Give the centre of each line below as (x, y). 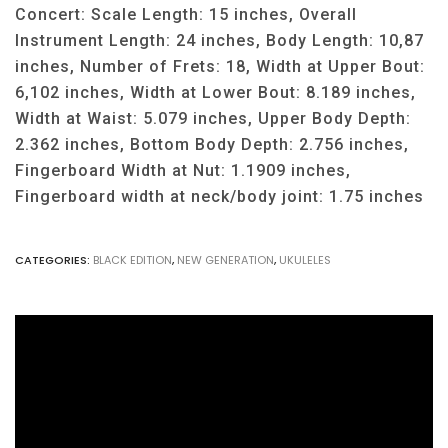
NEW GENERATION (225, 259)
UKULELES (305, 259)
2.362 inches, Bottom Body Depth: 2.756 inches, (212, 144)
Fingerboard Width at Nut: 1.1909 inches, (183, 170)
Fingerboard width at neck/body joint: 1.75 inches (219, 196)
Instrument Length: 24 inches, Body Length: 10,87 (219, 40)
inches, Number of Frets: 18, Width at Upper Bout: (220, 66)
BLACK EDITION (132, 259)
